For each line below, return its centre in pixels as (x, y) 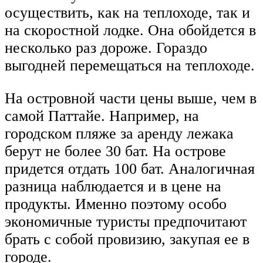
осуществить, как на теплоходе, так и (127, 13)
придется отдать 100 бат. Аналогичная (130, 169)
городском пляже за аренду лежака (119, 134)
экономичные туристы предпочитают (126, 222)
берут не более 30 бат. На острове (115, 151)
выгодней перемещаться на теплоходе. (130, 66)
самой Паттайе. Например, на (102, 116)
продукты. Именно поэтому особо (116, 204)
